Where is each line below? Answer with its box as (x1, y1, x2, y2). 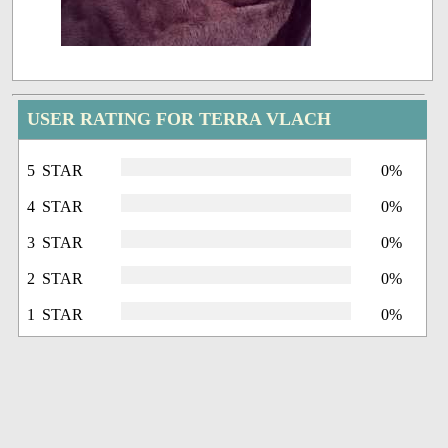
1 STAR (27, 306, 84, 324)
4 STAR (27, 198, 84, 216)
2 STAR (27, 270, 84, 288)
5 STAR (27, 162, 84, 180)
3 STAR (27, 234, 84, 252)
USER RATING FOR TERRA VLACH (27, 109, 332, 130)
